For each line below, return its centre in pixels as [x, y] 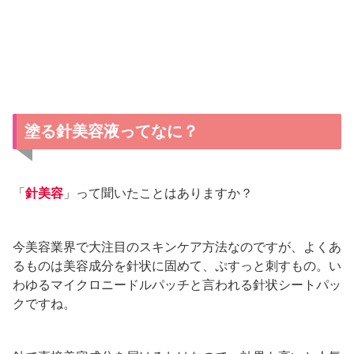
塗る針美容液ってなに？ [111, 132]
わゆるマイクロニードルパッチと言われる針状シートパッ [177, 284]
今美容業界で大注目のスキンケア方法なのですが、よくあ [177, 247]
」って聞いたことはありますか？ [158, 194]
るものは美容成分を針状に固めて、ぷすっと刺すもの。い [177, 265]
